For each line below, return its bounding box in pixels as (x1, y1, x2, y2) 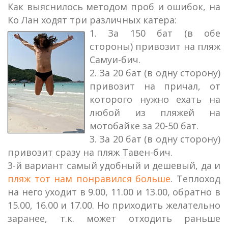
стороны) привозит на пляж (90, 40, 220, 52)
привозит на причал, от (90, 80, 220, 92)
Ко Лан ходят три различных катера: (8, 14, 177, 26)
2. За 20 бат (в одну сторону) (90, 67, 220, 79)
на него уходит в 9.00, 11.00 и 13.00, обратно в (8, 186, 220, 198)
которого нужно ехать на (90, 93, 220, 105)
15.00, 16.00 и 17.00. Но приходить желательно (8, 199, 220, 211)
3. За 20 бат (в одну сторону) (90, 133, 220, 145)
